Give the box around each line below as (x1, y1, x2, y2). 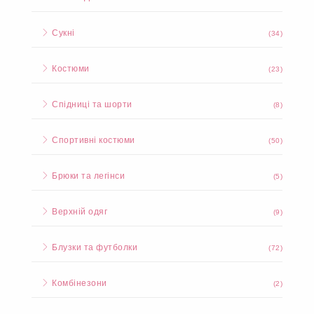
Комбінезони (49, 278, 107, 289)
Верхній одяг (49, 207, 107, 217)
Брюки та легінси (49, 171, 125, 182)
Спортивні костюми (49, 135, 135, 146)
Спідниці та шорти (49, 100, 132, 110)
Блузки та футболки (49, 243, 137, 253)
